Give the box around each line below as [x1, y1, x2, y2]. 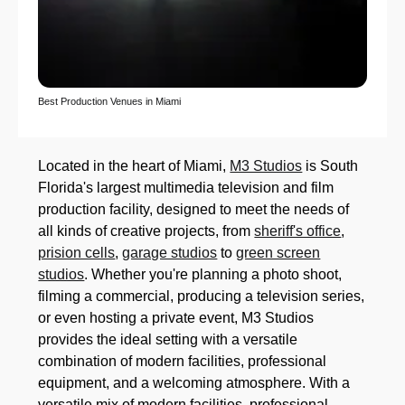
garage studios [122, 244, 218, 260]
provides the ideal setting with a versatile [38, 331, 298, 347]
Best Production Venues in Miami [38, 95, 182, 107]
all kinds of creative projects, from [38, 222, 255, 239]
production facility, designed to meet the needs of [38, 201, 350, 217]
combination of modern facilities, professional [38, 353, 327, 369]
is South [302, 157, 359, 174]
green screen [236, 244, 321, 260]
